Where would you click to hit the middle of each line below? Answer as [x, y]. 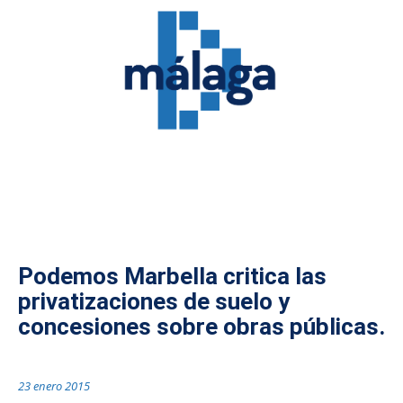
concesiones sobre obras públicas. [201, 327]
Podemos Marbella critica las [172, 277]
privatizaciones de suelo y [154, 302]
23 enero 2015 [54, 385]
